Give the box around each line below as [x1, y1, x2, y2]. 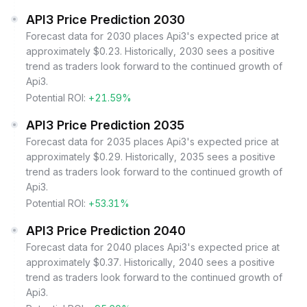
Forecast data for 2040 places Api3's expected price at [26, 241, 280, 253]
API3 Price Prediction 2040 [26, 223, 186, 238]
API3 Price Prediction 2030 [26, 12, 185, 27]
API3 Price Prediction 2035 [26, 118, 185, 132]
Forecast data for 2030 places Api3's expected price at [26, 30, 279, 42]
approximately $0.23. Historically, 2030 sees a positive [26, 45, 275, 57]
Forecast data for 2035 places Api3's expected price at [26, 136, 279, 147]
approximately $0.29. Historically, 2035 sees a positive [26, 151, 275, 162]
